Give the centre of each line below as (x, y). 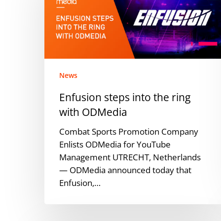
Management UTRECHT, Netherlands (130, 157)
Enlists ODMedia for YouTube (115, 144)
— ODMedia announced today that (126, 170)
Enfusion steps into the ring (125, 97)
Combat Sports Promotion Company (129, 131)
